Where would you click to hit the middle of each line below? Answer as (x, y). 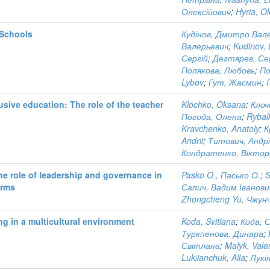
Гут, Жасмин (235, 82)
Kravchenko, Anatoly (220, 128)
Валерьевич (205, 46)
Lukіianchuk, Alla (213, 257)
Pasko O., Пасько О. (221, 175)
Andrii (192, 140)
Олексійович (206, 11)
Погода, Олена (212, 116)
